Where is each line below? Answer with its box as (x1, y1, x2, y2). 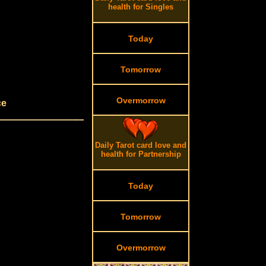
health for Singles (108, 2, 174, 11)
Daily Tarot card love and (95, 141, 187, 150)
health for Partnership (100, 150, 181, 159)
